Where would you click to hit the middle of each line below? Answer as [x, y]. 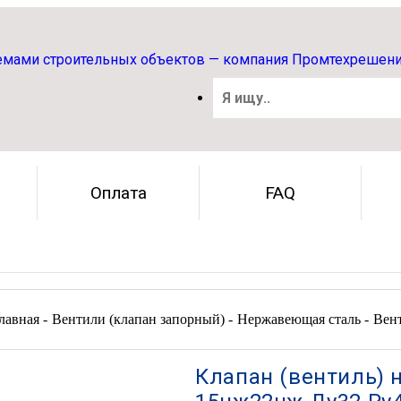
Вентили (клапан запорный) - [142, 319]
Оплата [118, 193]
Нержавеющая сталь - [303, 319]
